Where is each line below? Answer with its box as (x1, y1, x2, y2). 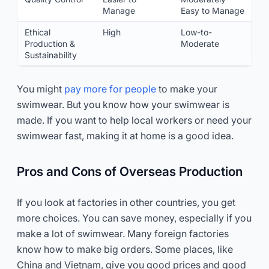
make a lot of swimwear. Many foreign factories (17, 227, 229, 240)
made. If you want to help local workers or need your (17, 113, 252, 126)
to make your (156, 82, 217, 95)
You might (17, 82, 64, 95)
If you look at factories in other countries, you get (17, 196, 235, 208)
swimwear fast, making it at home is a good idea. (17, 129, 234, 142)
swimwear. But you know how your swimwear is (17, 98, 229, 110)
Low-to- (181, 26, 212, 37)
